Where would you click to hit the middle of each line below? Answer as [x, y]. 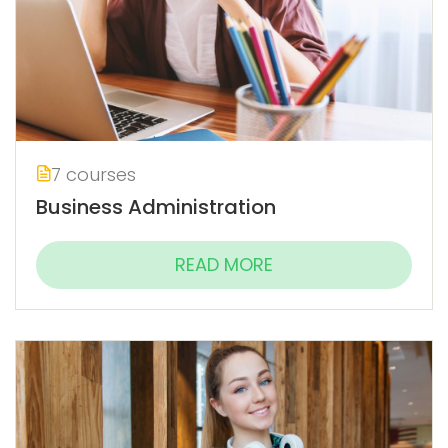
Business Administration [156, 206]
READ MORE [224, 264]
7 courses [93, 174]
